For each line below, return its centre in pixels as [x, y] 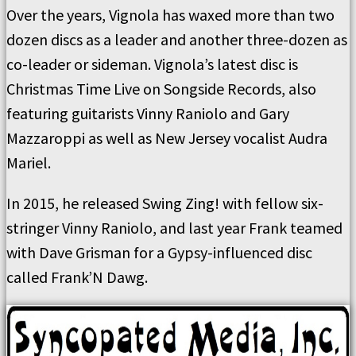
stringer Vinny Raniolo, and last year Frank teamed [174, 227]
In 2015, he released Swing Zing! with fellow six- [165, 203]
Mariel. [29, 162]
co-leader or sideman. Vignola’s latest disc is [152, 64]
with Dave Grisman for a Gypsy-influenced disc [159, 252]
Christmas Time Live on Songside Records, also [161, 88]
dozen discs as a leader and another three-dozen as [177, 39]
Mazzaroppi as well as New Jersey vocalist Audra [167, 137]
